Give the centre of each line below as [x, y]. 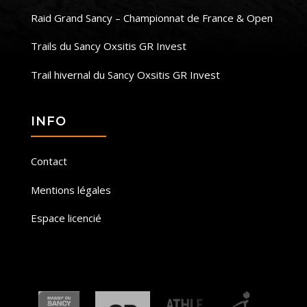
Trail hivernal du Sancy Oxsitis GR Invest [125, 74]
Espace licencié [66, 218]
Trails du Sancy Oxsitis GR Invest [108, 46]
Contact [49, 161]
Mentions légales [71, 189]
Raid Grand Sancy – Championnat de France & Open [151, 17]
